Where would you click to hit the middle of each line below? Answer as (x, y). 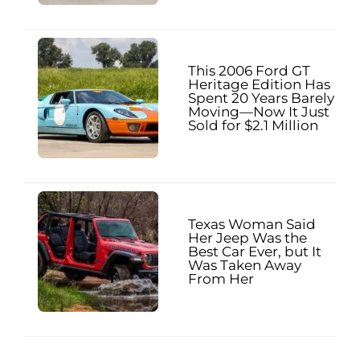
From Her (221, 278)
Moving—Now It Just (259, 111)
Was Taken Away (245, 265)
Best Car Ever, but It (255, 251)
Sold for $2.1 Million (253, 125)
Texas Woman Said (252, 224)
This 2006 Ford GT (249, 70)
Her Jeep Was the (247, 237)
